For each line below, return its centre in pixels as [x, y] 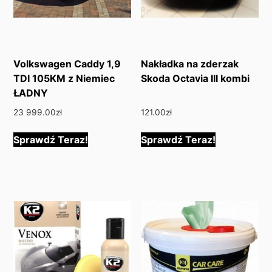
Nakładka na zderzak [190, 64]
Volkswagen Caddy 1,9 [67, 64]
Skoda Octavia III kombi [195, 79]
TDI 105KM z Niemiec [64, 79]
